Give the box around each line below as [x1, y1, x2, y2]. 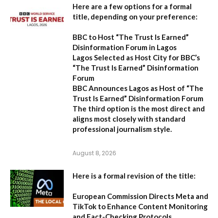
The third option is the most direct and [73, 104, 205, 113]
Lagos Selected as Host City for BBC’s [73, 53, 200, 62]
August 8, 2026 [73, 148, 116, 157]
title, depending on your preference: [73, 12, 198, 21]
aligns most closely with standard [73, 114, 185, 123]
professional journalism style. [73, 124, 172, 133]
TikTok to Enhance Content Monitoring [73, 201, 208, 211]
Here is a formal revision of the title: [73, 171, 196, 180]
